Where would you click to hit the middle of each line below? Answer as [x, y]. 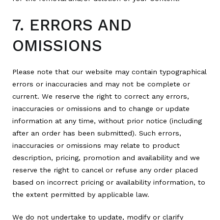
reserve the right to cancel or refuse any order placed [105, 170]
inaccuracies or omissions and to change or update [101, 109]
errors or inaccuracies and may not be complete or [101, 84]
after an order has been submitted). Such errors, [97, 133]
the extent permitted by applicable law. [81, 195]
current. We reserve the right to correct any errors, [101, 96]
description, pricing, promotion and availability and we [106, 158]
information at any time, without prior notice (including [107, 121]
